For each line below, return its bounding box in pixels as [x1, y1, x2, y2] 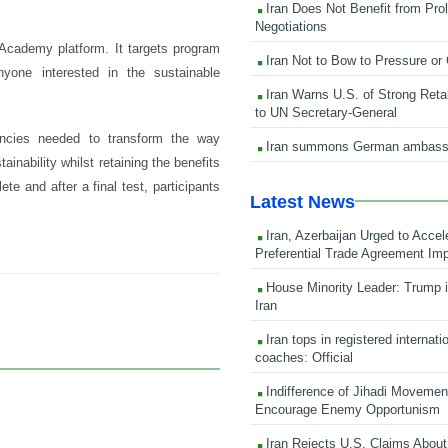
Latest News [250, 191, 356, 212]
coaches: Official [255, 349, 354, 365]
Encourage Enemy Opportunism [255, 401, 441, 417]
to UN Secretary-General [255, 104, 398, 120]
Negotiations [255, 18, 328, 34]
